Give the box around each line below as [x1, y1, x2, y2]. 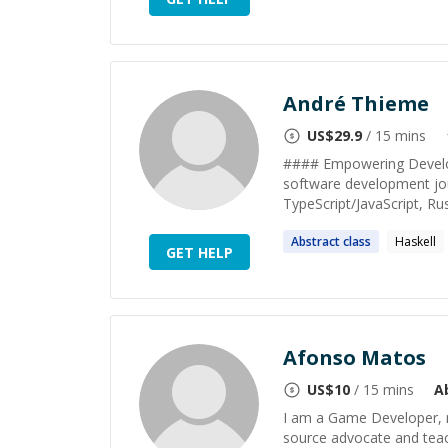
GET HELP [165, 242, 233, 262]
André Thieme [283, 90, 429, 117]
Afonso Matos [283, 344, 426, 371]
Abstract [291, 233, 340, 250]
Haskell [395, 233, 436, 250]
